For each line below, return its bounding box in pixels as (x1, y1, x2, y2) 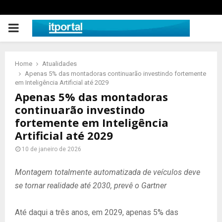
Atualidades (42, 60, 77, 67)
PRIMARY (7, 21, 58, 35)
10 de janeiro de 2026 (22, 146, 81, 153)
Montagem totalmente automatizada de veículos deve (15, 167, 200, 177)
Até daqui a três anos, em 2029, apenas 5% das (15, 208, 178, 217)
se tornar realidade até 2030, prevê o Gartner (15, 181, 166, 190)
